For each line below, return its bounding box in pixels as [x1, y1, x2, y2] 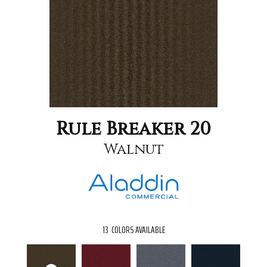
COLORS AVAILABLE [111, 222, 165, 238]
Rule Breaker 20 [56, 117, 211, 141]
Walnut [103, 139, 164, 159]
